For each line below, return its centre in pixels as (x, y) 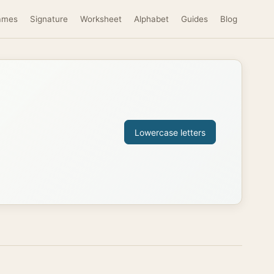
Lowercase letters (170, 132)
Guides (194, 19)
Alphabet (151, 19)
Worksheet (101, 19)
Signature (49, 19)
